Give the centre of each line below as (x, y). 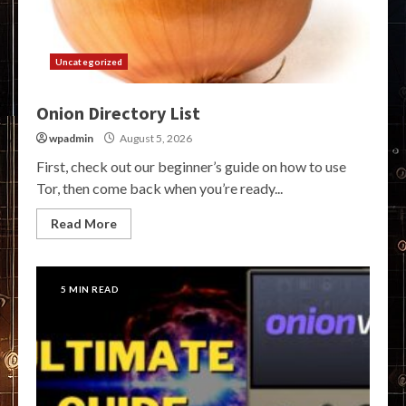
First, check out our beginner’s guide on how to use (191, 167)
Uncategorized (89, 62)
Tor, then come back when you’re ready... (159, 188)
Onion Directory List (118, 113)
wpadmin (71, 139)
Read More (84, 224)
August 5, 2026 (155, 139)
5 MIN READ (90, 290)
